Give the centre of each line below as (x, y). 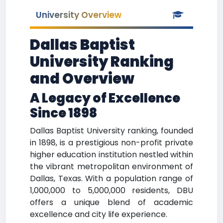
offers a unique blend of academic (111, 202)
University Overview (79, 15)
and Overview (82, 79)
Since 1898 (63, 113)
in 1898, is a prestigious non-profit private (111, 143)
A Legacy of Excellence (105, 98)
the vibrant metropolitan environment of (111, 167)
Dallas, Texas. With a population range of (111, 178)
